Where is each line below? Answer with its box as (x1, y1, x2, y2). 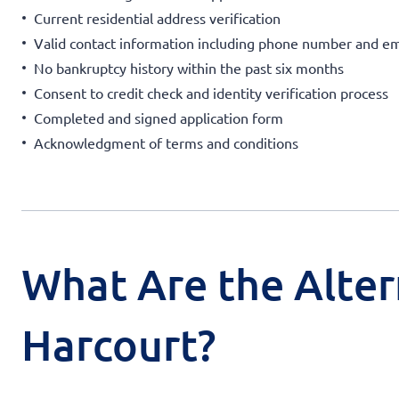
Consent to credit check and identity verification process (34, 83, 388, 102)
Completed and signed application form (34, 108, 283, 126)
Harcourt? (21, 317, 216, 370)
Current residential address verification (34, 8, 281, 27)
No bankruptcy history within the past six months (34, 58, 344, 77)
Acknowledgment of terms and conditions (34, 133, 298, 151)
